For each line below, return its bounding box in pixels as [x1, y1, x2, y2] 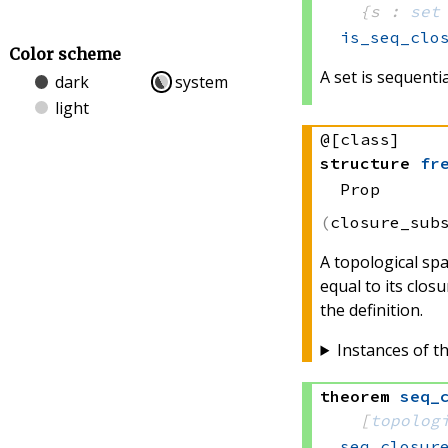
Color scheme [8, 44, 121, 65]
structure [320, 153, 411, 174]
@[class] [320, 129, 401, 150]
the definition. [320, 298, 424, 321]
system [175, 71, 229, 94]
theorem [320, 385, 391, 406]
